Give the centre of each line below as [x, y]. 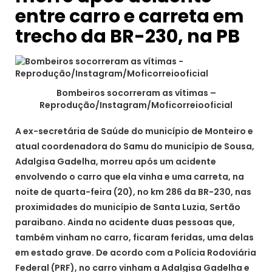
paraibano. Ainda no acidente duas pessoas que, [125, 222]
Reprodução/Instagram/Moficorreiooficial [136, 105]
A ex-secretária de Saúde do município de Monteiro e [134, 131]
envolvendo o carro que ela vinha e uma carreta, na [130, 176]
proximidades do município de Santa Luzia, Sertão [128, 207]
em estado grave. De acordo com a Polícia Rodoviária [136, 252]
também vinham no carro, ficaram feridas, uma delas [134, 237]
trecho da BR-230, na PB [127, 37]
